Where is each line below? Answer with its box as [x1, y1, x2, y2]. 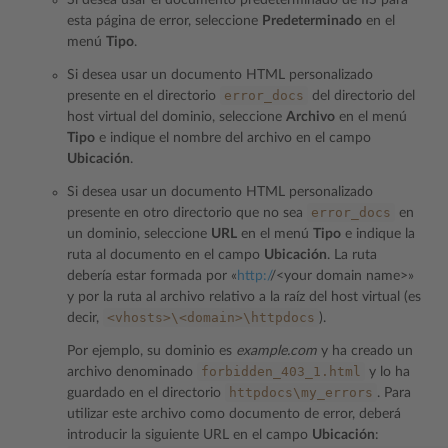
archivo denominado [67, 365, 197, 379]
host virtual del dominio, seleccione [67, 110, 286, 124]
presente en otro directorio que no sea [67, 206, 307, 220]
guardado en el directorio [67, 386, 225, 400]
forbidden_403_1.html [201, 364, 361, 379]
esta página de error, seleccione [67, 14, 262, 28]
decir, [67, 311, 103, 325]
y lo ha [365, 365, 410, 379]
